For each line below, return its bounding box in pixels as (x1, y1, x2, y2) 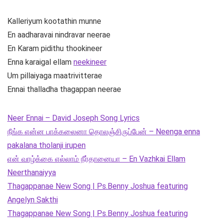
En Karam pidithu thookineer (7, 44, 102, 54)
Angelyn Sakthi (7, 195, 58, 205)
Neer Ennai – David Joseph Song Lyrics (7, 113, 140, 123)
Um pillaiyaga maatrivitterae (7, 71, 102, 81)
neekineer (73, 57, 107, 67)
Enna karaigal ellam (7, 57, 73, 67)
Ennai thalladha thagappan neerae (7, 85, 121, 94)
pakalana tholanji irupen (7, 141, 86, 150)
